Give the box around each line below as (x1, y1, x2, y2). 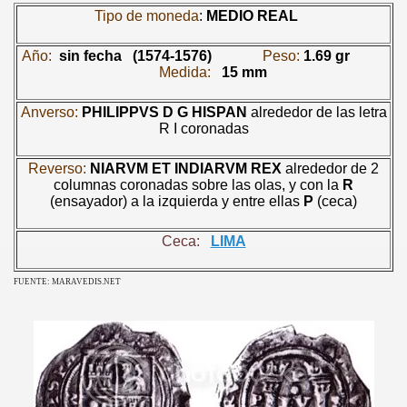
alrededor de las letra (246, 104, 387, 120)
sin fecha (58, 47, 122, 64)
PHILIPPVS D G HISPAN (81, 104, 247, 120)
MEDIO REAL (206, 7, 298, 24)
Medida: (158, 64, 211, 80)
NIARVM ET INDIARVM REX (90, 160, 282, 176)
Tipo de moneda (94, 7, 199, 24)
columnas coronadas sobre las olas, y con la (54, 176, 342, 193)
